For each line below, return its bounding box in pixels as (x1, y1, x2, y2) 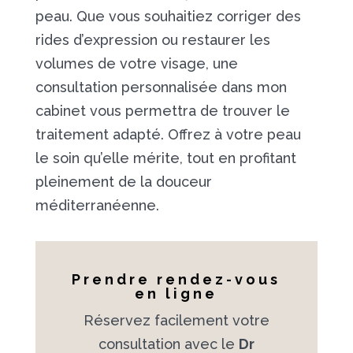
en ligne (135, 285, 218, 302)
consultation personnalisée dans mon (35, 79, 287, 95)
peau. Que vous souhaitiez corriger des (35, 8, 301, 24)
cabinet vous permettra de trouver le (35, 102, 290, 119)
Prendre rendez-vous (72, 271, 281, 288)
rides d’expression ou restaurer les (35, 32, 270, 48)
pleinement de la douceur (35, 173, 212, 190)
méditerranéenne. (35, 197, 159, 214)
